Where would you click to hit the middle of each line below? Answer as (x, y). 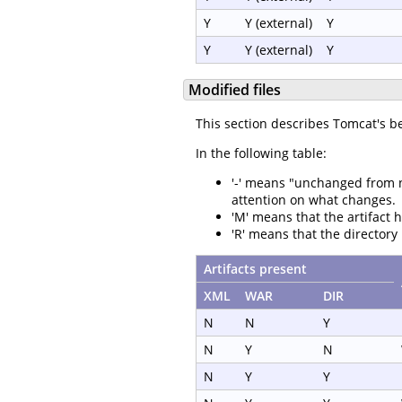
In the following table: (261, 153)
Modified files (235, 89)
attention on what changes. (314, 199)
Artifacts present (255, 268)
